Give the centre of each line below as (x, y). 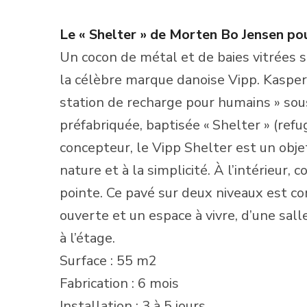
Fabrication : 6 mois (119, 283)
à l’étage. (87, 238)
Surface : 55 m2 (108, 260)
